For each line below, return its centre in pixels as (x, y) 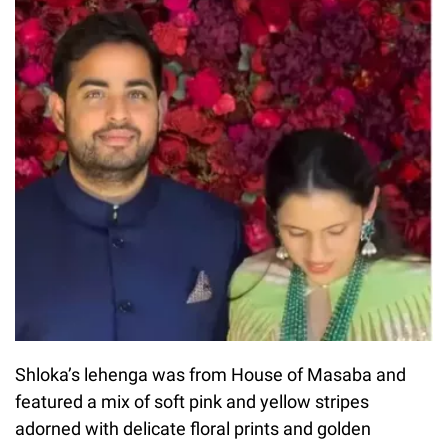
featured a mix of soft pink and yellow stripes (192, 402)
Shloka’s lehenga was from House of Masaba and (210, 375)
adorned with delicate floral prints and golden (193, 429)
